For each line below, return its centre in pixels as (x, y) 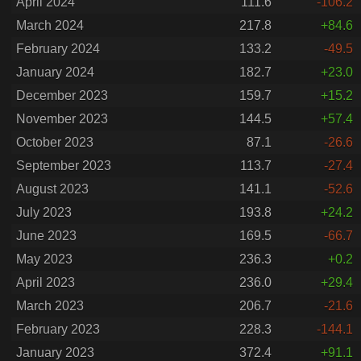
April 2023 (46, 282)
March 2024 (50, 25)
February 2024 (58, 49)
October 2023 (55, 142)
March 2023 (50, 306)
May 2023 (44, 259)
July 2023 (44, 212)
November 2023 (62, 119)
